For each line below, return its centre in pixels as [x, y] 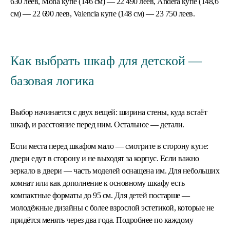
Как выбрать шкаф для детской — [106, 61]
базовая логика [53, 81]
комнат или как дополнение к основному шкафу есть [97, 183]
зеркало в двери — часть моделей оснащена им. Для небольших [115, 170]
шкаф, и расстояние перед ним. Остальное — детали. [97, 124]
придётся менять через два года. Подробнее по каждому [102, 220]
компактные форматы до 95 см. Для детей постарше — [100, 195]
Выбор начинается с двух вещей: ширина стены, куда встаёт [109, 112]
